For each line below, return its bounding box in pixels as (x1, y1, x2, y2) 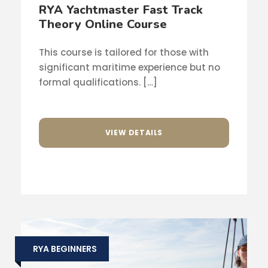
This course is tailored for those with (39, 45, 209, 59)
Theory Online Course (39, 16, 167, 32)
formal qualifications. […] (39, 75, 157, 89)
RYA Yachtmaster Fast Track (39, 1, 203, 18)
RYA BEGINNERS (33, 243, 97, 255)
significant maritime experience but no (39, 60, 220, 74)
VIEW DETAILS (105, 127, 163, 138)
